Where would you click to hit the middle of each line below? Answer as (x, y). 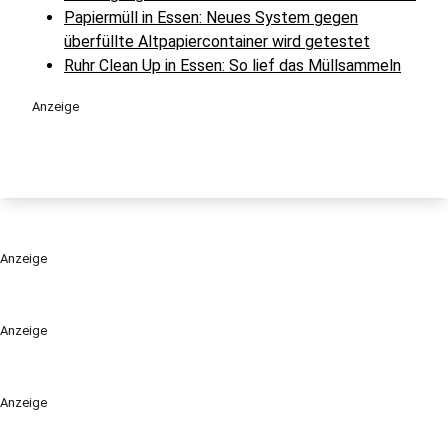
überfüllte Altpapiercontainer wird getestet (217, 41)
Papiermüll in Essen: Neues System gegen (211, 17)
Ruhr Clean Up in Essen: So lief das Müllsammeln (232, 65)
